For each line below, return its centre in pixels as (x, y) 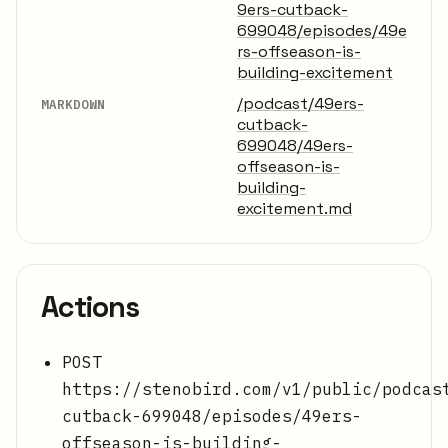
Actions (90, 307)
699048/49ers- (295, 146)
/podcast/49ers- (300, 104)
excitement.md (294, 209)
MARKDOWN (73, 104)
